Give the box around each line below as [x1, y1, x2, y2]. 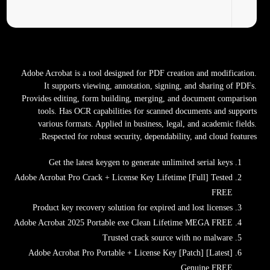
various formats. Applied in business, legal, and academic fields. [37, 119, 257, 128]
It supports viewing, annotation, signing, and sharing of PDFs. [43, 81, 257, 90]
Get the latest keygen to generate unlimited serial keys [48, 158, 233, 167]
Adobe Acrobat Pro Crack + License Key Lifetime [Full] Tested [14, 173, 233, 182]
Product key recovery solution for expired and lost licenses [32, 203, 233, 212]
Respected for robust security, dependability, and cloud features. [41, 132, 257, 141]
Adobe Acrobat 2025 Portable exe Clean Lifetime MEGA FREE [13, 218, 233, 227]
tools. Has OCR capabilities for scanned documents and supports [37, 107, 257, 116]
